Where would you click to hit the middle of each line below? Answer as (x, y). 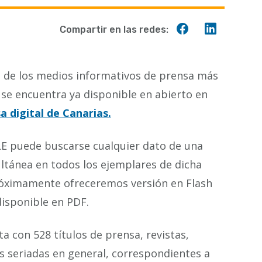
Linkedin (239, 57)
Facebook (214, 57)
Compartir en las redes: (114, 30)
